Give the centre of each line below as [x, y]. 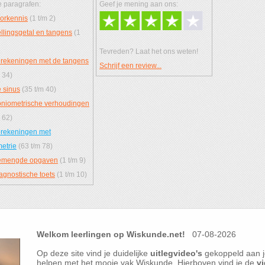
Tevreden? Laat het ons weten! [149, 51]
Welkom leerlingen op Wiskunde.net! [111, 234]
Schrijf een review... [130, 65]
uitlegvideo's [176, 253]
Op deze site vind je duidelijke [93, 253]
